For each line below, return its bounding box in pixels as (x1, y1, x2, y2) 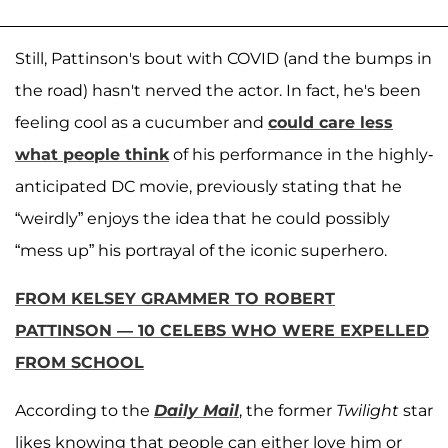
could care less (268, 112, 393, 132)
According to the (15, 400, 154, 420)
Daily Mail (154, 400, 239, 420)
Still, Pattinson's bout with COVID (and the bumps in (15, 48, 432, 68)
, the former (239, 400, 336, 420)
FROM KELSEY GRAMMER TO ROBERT (15, 288, 335, 308)
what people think (15, 144, 169, 164)
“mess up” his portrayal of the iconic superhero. (15, 240, 387, 260)
